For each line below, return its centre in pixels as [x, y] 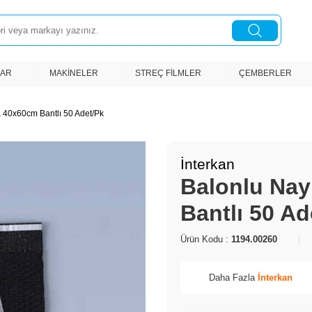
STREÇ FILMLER [169, 73]
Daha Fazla [234, 278]
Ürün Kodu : [206, 239]
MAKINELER [73, 73]
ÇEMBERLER [266, 73]
